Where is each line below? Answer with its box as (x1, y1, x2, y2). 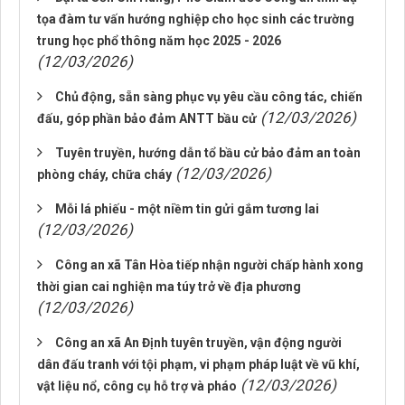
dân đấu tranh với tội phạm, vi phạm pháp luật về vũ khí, (37, 357, 360, 372)
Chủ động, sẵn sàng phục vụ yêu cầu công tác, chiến (55, 89, 363, 104)
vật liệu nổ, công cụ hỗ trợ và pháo (37, 379, 237, 393)
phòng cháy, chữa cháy (37, 167, 172, 182)
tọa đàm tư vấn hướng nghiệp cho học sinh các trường (37, 12, 354, 26)
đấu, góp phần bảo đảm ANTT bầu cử (37, 111, 257, 126)
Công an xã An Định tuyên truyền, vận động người (55, 335, 342, 350)
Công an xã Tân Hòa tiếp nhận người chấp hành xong (55, 258, 363, 272)
